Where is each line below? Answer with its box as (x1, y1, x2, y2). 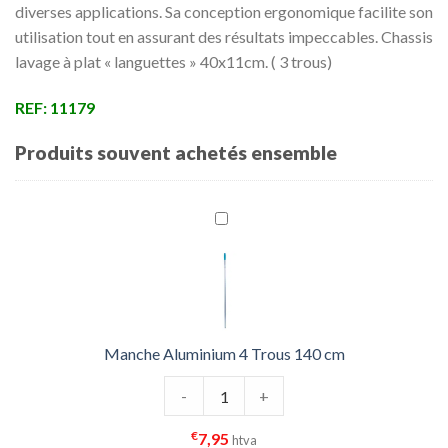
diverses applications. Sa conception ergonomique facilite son (15, 2, 433, 22)
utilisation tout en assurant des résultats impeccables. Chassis (15, 27, 433, 47)
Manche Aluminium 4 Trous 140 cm (103, 344, 345, 364)
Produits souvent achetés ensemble (15, 141, 337, 165)
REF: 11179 (15, 98, 95, 118)
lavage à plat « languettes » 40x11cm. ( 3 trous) (15, 52, 332, 72)
